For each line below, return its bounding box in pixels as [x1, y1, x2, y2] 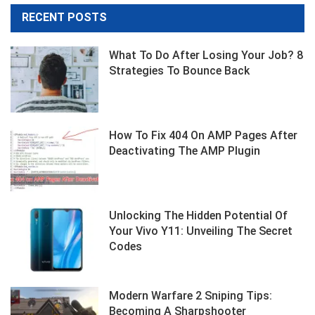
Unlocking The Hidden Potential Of [109, 208, 288, 222]
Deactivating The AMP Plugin [109, 143, 261, 157]
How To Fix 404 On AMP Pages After [109, 128, 298, 142]
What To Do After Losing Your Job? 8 [109, 48, 304, 62]
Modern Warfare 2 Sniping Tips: [109, 288, 273, 302]
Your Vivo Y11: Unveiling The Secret [109, 224, 293, 238]
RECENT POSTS [22, 10, 107, 24]
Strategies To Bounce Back [109, 63, 250, 77]
